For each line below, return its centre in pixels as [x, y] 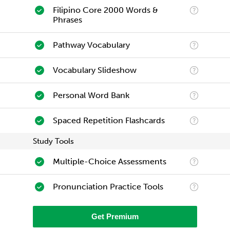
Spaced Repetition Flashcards [109, 120]
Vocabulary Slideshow [94, 70]
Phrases [67, 20]
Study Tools [53, 141]
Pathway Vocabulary [91, 45]
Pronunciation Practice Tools [108, 186]
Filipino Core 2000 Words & [105, 10]
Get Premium [115, 216]
